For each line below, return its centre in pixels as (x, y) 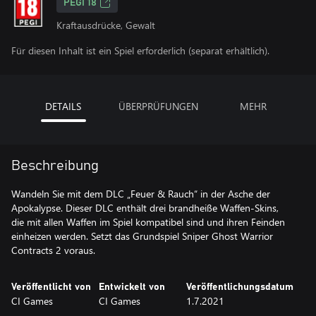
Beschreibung (55, 166)
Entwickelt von (132, 287)
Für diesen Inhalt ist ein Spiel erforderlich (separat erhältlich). (140, 50)
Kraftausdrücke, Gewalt (106, 25)
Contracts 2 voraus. (53, 250)
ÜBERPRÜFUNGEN (158, 106)
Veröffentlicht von (51, 287)
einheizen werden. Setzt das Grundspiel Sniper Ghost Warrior (142, 236)
